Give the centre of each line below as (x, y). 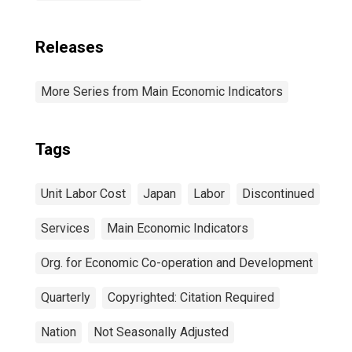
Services (65, 228)
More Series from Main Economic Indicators (162, 92)
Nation (59, 332)
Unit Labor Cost (83, 194)
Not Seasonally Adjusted (161, 332)
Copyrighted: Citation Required (191, 297)
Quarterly (66, 297)
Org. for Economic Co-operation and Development (177, 263)
